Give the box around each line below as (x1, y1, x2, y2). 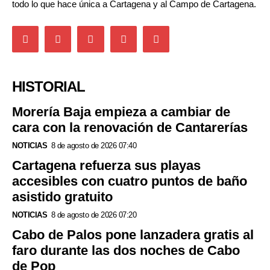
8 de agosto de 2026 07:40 (51, 140, 136, 150)
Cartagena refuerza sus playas (12, 157, 201, 173)
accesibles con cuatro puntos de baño (12, 173, 247, 189)
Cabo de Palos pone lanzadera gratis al (12, 227, 254, 242)
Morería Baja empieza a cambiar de (12, 104, 230, 119)
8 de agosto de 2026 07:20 (51, 210, 136, 219)
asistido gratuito (12, 189, 113, 204)
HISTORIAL (12, 78, 85, 95)
